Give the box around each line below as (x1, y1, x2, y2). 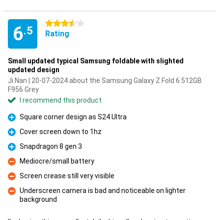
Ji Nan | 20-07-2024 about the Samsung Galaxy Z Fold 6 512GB (8, 77, 202, 84)
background (20, 195, 57, 203)
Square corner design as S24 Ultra (20, 113, 127, 121)
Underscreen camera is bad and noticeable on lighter (20, 187, 186, 194)
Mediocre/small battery (20, 157, 94, 165)
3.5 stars (45, 20, 73, 27)
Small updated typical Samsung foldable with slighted (8, 57, 184, 65)
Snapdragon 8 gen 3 (20, 142, 82, 150)
